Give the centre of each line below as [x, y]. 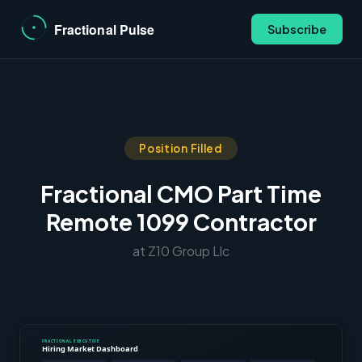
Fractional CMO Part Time [181, 194]
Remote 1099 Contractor [181, 222]
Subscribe [297, 29]
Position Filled [181, 148]
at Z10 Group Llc [181, 251]
